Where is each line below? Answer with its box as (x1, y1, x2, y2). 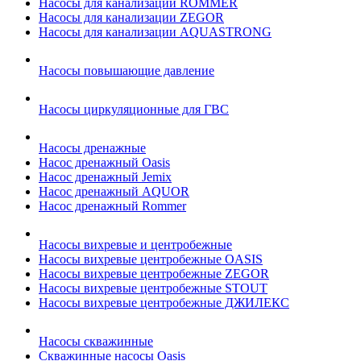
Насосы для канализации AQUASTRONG (39, 25, 272, 39)
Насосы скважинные (39, 334, 153, 348)
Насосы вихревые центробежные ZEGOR (39, 267, 269, 280)
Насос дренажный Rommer (39, 199, 186, 213)
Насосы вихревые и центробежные (39, 238, 232, 251)
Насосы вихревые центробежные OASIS (39, 252, 263, 266)
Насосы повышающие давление (39, 64, 214, 77)
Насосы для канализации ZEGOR (39, 10, 224, 24)
